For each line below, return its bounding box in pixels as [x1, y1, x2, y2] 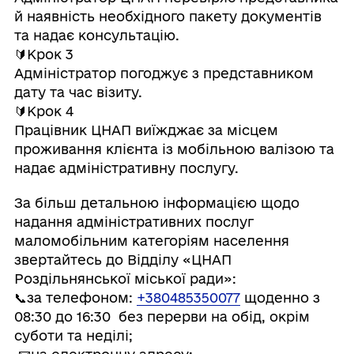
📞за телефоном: [13, 290, 137, 306]
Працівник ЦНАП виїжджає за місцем [13, 122, 278, 138]
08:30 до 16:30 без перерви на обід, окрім [13, 309, 310, 325]
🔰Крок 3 [13, 47, 73, 62]
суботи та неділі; [13, 328, 133, 344]
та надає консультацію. [13, 28, 179, 43]
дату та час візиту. [13, 85, 142, 100]
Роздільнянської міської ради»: [13, 271, 236, 287]
